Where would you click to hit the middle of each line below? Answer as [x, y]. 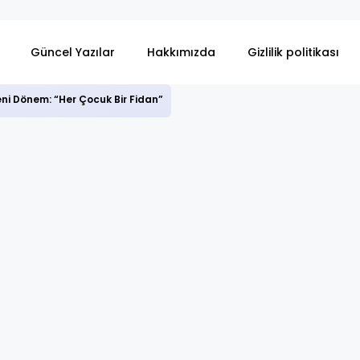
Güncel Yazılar [73, 52]
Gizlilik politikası [293, 52]
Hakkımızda [181, 52]
